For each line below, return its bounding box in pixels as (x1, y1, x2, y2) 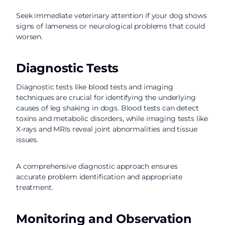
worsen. (16, 32, 43, 41)
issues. (16, 135, 39, 144)
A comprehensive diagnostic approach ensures (16, 162, 178, 171)
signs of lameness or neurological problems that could (16, 22, 205, 31)
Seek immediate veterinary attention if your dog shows (16, 11, 207, 20)
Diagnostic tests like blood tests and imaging (16, 82, 173, 91)
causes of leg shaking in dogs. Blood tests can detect (16, 103, 199, 113)
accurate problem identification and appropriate (16, 172, 182, 181)
